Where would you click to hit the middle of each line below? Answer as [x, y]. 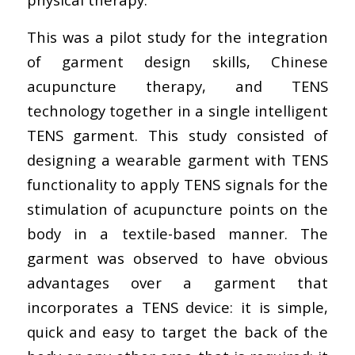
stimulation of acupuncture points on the [177, 208]
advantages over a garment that [177, 282]
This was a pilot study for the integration [177, 36]
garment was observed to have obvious [177, 258]
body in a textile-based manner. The [177, 233]
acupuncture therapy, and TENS [177, 86]
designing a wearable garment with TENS [177, 159]
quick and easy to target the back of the [177, 331]
